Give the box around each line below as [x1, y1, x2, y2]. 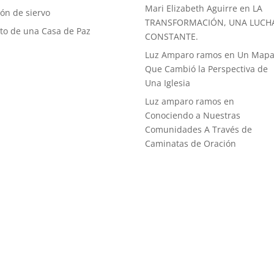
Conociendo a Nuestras [145, 109, 241, 121]
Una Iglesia [145, 76, 191, 89]
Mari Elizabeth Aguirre [145, 2, 238, 14]
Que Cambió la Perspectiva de [145, 62, 268, 75]
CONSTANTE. [145, 30, 199, 42]
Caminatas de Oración [145, 137, 237, 149]
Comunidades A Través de [145, 123, 253, 135]
